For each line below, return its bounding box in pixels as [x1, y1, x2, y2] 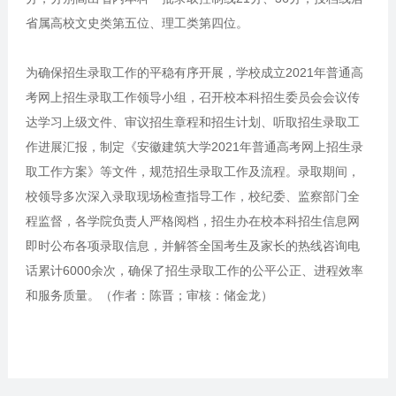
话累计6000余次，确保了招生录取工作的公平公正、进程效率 [25, 263, 363, 278]
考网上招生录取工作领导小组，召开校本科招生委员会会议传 [25, 90, 360, 104]
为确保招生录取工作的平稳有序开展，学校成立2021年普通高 [25, 65, 363, 80]
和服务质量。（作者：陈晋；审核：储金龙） [25, 288, 273, 302]
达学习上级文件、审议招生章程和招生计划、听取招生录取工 [25, 115, 360, 129]
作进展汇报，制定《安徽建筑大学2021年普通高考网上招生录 [25, 140, 363, 154]
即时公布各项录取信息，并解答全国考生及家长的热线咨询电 [25, 239, 360, 253]
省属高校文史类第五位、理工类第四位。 [25, 16, 248, 30]
